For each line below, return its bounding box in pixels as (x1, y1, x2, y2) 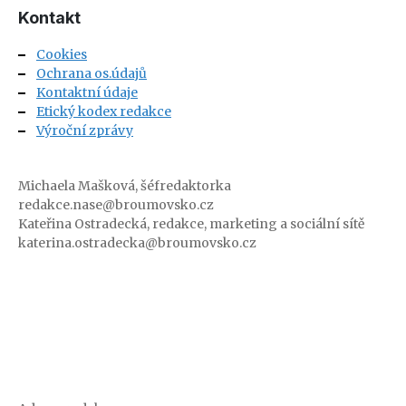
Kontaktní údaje (36, 84, 138, 101)
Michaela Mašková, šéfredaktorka (18, 178, 231, 195)
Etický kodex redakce (36, 103, 171, 121)
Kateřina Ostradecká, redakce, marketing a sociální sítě (18, 216, 364, 233)
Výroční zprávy (36, 122, 133, 140)
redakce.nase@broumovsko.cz (18, 197, 214, 214)
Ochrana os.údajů (36, 65, 147, 82)
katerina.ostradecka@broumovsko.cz (18, 235, 256, 252)
